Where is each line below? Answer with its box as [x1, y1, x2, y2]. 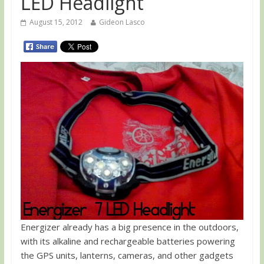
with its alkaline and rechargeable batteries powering [20, 235, 235, 247]
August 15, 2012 [29, 17, 82, 27]
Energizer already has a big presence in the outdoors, [20, 220, 239, 233]
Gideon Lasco [98, 17, 145, 27]
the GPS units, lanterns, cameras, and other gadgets [20, 249, 233, 261]
